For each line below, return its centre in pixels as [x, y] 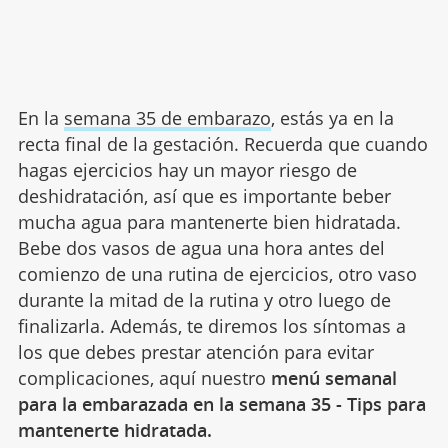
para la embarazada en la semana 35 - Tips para [221, 404]
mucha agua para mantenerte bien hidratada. [209, 222]
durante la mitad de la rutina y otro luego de [204, 300]
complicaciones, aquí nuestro [144, 378]
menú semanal [333, 378]
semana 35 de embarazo [167, 118]
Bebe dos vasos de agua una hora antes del [201, 248]
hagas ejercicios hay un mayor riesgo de [187, 170]
